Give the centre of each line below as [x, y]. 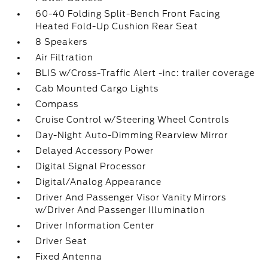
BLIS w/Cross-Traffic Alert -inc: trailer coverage [145, 73]
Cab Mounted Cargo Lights [97, 89]
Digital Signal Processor [91, 166]
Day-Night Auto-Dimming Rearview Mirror [132, 135]
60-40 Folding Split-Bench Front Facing [128, 14]
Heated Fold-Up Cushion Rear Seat [117, 26]
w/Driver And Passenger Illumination [121, 210]
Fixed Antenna [69, 257]
